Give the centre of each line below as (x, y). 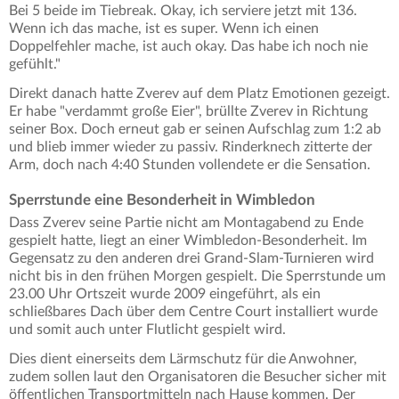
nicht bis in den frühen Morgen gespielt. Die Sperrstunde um (197, 277)
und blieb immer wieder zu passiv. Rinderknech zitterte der (191, 147)
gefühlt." (35, 65)
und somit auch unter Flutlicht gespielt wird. (149, 330)
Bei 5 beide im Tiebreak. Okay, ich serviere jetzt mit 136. (183, 11)
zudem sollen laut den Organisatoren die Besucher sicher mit (198, 377)
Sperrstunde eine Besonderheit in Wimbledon (162, 200)
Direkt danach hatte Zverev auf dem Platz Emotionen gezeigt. (199, 94)
